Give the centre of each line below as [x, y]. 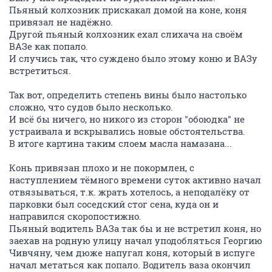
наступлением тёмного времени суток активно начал [135, 180]
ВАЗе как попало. [49, 46]
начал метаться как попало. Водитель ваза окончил [130, 265]
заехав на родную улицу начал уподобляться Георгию [136, 240]
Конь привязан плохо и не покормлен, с [102, 168]
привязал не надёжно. [61, 22]
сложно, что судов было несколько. [91, 107]
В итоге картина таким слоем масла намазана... [121, 143]
